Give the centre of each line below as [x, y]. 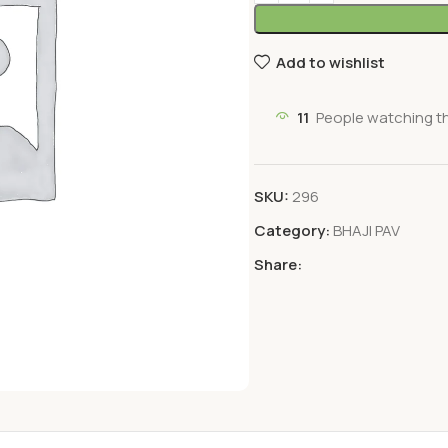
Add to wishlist [330, 62]
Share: [278, 264]
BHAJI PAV [366, 230]
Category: [292, 230]
